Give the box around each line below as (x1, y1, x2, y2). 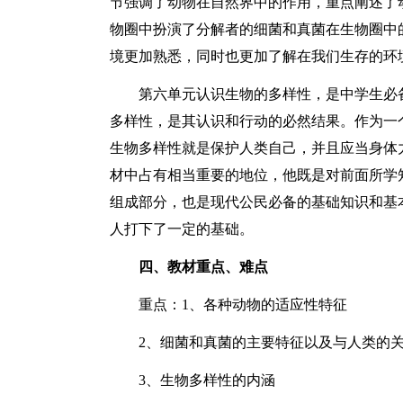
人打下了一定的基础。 (110, 221, 254, 237)
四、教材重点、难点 (139, 259, 268, 274)
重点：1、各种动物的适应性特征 (139, 297, 347, 312)
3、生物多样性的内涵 (139, 372, 275, 388)
